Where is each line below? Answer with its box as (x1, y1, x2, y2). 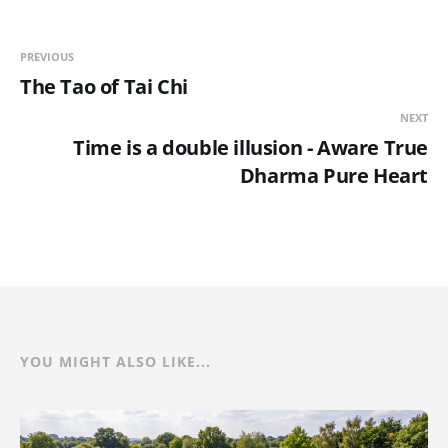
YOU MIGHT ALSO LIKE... (20, 352, 211, 372)
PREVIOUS (20, 49, 74, 65)
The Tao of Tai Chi (20, 73, 188, 101)
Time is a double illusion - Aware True (73, 134, 428, 162)
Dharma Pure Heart (239, 162, 428, 190)
